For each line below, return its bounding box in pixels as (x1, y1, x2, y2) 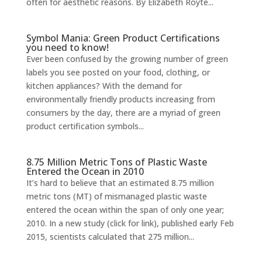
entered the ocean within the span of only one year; (26, 204, 224, 215)
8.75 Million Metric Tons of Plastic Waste (26, 156, 207, 168)
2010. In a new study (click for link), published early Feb (26, 218, 234, 229)
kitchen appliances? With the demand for (26, 80, 182, 91)
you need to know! (26, 41, 109, 54)
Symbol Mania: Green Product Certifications (26, 32, 220, 44)
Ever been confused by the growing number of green (26, 53, 228, 64)
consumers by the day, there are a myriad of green (26, 107, 220, 118)
